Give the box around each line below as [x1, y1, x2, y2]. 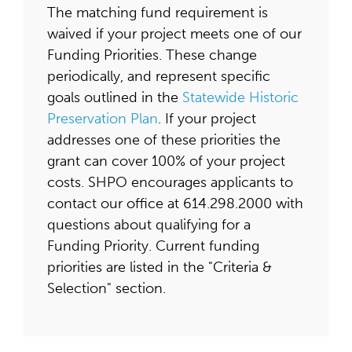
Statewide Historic [182, 89, 299, 106]
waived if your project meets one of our [47, 25, 302, 42]
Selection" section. [47, 280, 166, 297]
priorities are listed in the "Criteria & [47, 258, 272, 276]
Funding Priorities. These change [47, 46, 257, 64]
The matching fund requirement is [47, 4, 268, 21]
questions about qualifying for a [47, 216, 251, 233]
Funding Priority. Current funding [47, 237, 259, 255]
